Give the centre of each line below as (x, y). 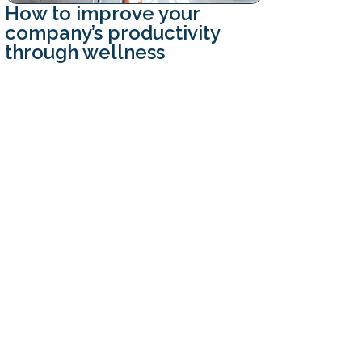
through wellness (85, 53)
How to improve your (102, 14)
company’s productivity (112, 33)
